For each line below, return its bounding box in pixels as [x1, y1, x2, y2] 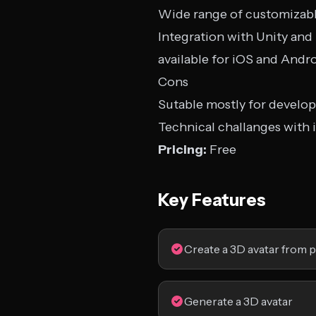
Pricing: [158, 142, 207, 157]
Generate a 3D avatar [184, 294, 293, 308]
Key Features [158, 190, 266, 210]
